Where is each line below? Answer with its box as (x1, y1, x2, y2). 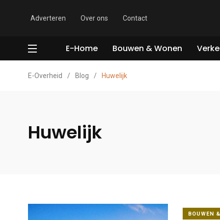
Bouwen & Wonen (112, 43, 182, 54)
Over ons (81, 14, 108, 22)
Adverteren (30, 14, 66, 22)
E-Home (66, 43, 98, 54)
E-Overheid (28, 72, 62, 80)
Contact (123, 14, 147, 22)
